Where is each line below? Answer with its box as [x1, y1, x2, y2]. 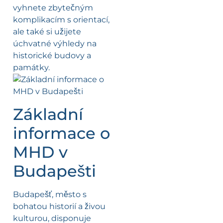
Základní [13, 104, 83, 124]
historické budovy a [13, 51, 91, 61]
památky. [13, 63, 50, 73]
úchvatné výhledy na [13, 39, 97, 49]
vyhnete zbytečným [13, 3, 93, 13]
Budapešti [13, 161, 96, 181]
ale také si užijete [13, 27, 81, 37]
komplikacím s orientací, [13, 15, 110, 25]
